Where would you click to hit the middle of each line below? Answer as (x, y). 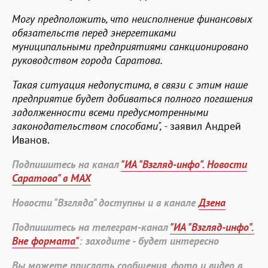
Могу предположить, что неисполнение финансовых (132, 19)
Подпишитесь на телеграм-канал (91, 227)
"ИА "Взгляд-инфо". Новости (184, 164)
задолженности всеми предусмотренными (110, 112)
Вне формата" (45, 240)
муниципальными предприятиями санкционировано (130, 46)
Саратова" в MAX (51, 178)
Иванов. (31, 139)
